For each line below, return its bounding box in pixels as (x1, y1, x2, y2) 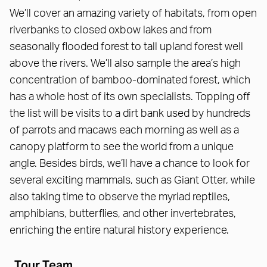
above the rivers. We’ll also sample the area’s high (10, 58, 241, 70)
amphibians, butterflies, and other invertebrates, (10, 209, 236, 220)
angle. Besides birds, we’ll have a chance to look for (10, 159, 250, 170)
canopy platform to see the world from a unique (10, 142, 234, 153)
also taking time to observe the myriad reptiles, (10, 192, 230, 203)
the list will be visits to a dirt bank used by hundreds (10, 108, 250, 120)
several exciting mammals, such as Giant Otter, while (10, 175, 255, 187)
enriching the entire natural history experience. (10, 225, 234, 237)
